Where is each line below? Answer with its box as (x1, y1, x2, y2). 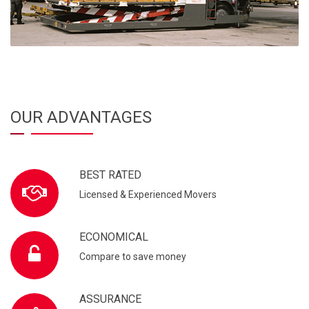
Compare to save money (79, 251, 186, 263)
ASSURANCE (79, 292, 141, 306)
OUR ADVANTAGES (10, 108, 152, 128)
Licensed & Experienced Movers (79, 189, 217, 201)
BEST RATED (79, 168, 141, 182)
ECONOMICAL (79, 230, 148, 244)
